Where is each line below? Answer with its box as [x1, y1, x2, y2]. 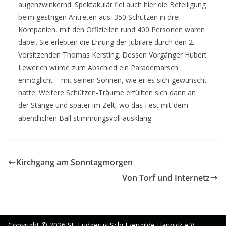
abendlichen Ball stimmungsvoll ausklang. [18, 113, 153, 123]
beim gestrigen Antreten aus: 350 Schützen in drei [18, 12, 180, 22]
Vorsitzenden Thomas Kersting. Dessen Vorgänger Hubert [18, 50, 207, 60]
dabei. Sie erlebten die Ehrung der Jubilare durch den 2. [18, 37, 194, 47]
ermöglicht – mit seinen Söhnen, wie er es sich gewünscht [18, 75, 207, 85]
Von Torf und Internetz [122, 172, 210, 183]
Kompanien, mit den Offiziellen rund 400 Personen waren [18, 25, 205, 34]
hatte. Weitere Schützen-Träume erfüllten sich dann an [18, 88, 196, 97]
